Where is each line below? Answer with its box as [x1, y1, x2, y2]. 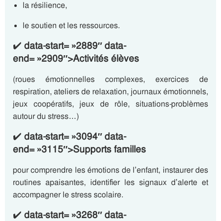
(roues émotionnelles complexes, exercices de [13, 74, 208, 84]
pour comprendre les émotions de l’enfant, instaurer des [13, 165, 208, 175]
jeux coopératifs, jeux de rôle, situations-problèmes [13, 99, 208, 109]
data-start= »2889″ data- [24, 39, 126, 52]
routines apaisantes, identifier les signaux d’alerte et [13, 177, 208, 187]
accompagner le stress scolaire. [13, 189, 123, 200]
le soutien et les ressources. [23, 20, 120, 31]
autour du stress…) [13, 111, 79, 121]
